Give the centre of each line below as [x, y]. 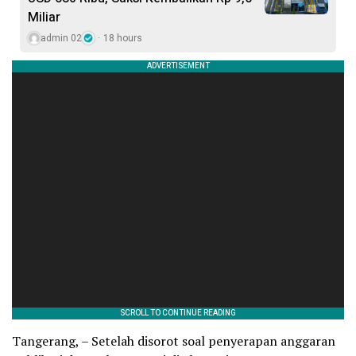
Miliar [44, 17]
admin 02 [61, 38]
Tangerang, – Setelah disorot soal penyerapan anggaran [174, 341]
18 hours [123, 38]
